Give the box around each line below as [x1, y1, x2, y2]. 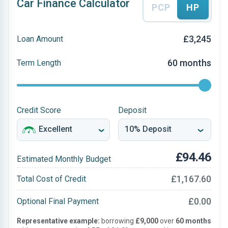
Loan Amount [17, 34, 63, 44]
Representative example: [17, 217, 100, 225]
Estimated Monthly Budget [17, 154, 111, 164]
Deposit [118, 105, 147, 115]
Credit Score [17, 105, 61, 115]
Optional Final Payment [17, 196, 99, 206]
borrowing [100, 217, 135, 225]
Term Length [17, 58, 61, 68]
